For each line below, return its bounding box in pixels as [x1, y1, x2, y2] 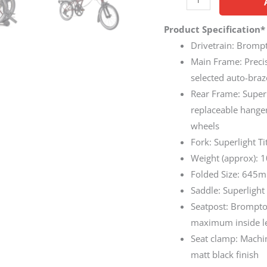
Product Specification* [164, 23, 266, 35]
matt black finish [191, 249, 259, 260]
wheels [191, 120, 220, 132]
